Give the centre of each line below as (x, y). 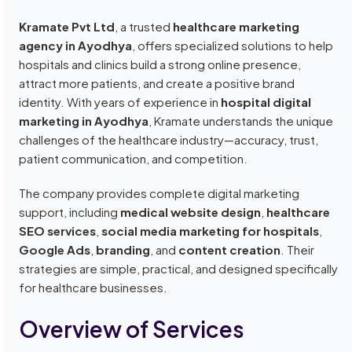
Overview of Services (132, 329)
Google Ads (55, 250)
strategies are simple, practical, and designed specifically (179, 269)
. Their (298, 250)
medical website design (191, 212)
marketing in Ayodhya (84, 121)
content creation (230, 250)
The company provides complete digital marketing (159, 193)
